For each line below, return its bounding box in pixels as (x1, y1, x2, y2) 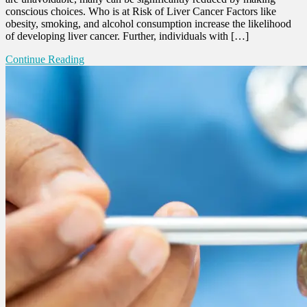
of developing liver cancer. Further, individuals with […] (5, 29, 249, 42)
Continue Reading (5, 53, 84, 65)
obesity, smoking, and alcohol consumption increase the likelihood (5, 17, 291, 29)
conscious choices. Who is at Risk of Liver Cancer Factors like (5, 5, 276, 17)
